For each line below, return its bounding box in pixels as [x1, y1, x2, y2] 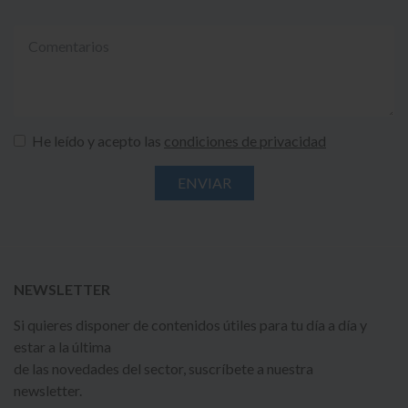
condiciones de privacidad [164, 132, 326, 149]
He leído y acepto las [32, 132, 164, 149]
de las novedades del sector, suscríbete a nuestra [14, 360, 313, 377]
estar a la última [14, 338, 111, 355]
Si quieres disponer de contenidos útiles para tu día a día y [14, 316, 367, 333]
